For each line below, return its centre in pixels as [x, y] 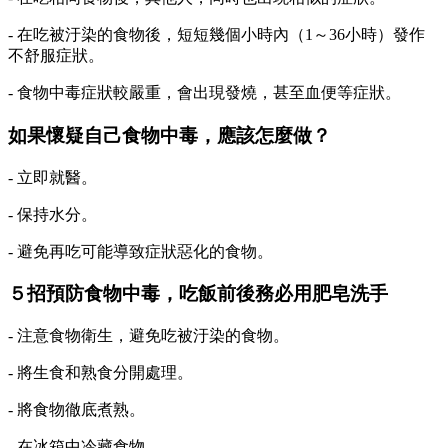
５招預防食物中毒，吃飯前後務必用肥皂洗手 [198, 294]
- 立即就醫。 [52, 177]
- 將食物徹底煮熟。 [76, 409]
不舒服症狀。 [56, 56]
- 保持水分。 [52, 214]
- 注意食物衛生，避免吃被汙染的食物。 [148, 335]
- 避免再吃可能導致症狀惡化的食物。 [140, 251]
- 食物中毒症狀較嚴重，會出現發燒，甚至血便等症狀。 [204, 93]
